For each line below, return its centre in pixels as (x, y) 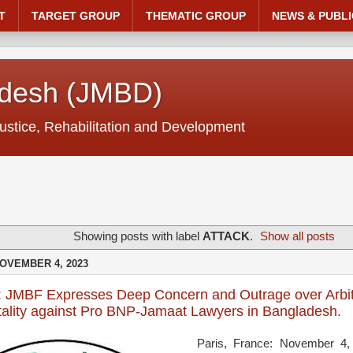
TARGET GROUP (76, 16)
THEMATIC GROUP (196, 16)
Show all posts (298, 237)
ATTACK (226, 237)
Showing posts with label (137, 237)
